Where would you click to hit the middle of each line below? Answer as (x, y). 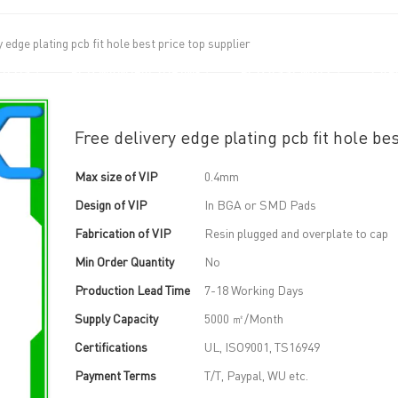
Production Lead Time (132, 290)
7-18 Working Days (254, 290)
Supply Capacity (116, 318)
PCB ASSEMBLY (286, 71)
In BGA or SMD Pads (260, 204)
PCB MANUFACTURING (135, 71)
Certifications (111, 346)
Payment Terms (115, 375)
